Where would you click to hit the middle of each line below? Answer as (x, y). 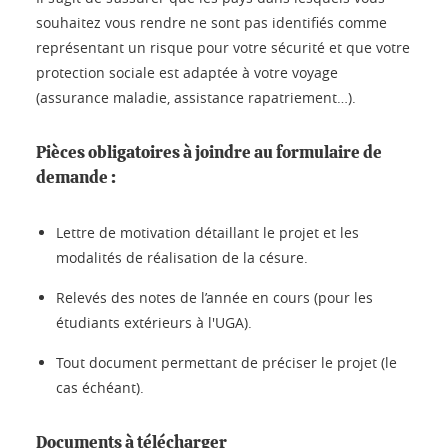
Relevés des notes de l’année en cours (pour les (214, 297)
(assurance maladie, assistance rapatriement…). (196, 97)
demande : (76, 177)
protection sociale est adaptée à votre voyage (187, 72)
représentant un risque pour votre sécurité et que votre (223, 47)
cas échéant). (100, 387)
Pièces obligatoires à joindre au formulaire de (209, 152)
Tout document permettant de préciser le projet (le (226, 362)
